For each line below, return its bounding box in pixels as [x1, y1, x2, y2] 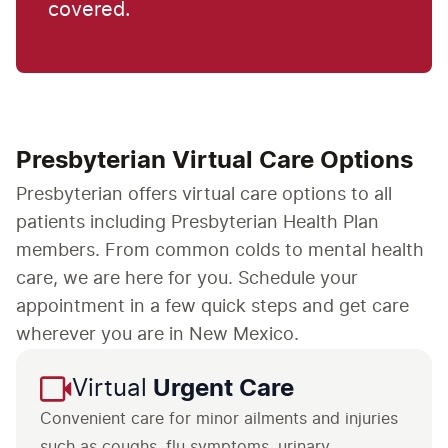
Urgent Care [147, 377, 294, 401]
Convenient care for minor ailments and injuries [40, 411, 398, 427]
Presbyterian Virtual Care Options [16, 149, 413, 173]
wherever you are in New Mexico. [16, 326, 299, 344]
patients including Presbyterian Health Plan [16, 214, 379, 232]
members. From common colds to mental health [16, 242, 424, 260]
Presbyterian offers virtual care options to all [16, 186, 392, 204]
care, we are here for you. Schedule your [16, 270, 358, 288]
